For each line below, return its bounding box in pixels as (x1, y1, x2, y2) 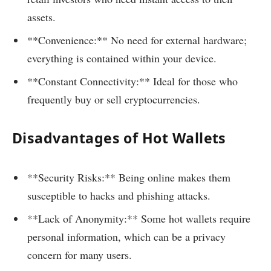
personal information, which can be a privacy (27, 229, 226, 244)
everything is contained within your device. (27, 51, 217, 66)
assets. (27, 10, 56, 25)
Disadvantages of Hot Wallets (12, 128, 226, 148)
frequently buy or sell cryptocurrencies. (27, 92, 200, 107)
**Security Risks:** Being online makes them (27, 169, 230, 184)
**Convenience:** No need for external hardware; (27, 33, 247, 48)
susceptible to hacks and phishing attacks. (27, 188, 211, 203)
